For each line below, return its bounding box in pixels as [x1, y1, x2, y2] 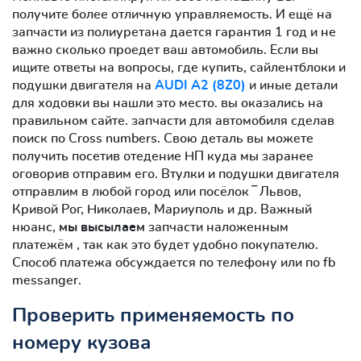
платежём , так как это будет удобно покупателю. [12, 238, 318, 251]
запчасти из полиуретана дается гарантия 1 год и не [12, 25, 336, 39]
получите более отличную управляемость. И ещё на [12, 7, 332, 21]
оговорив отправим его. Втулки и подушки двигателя [12, 167, 339, 180]
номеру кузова [12, 333, 151, 353]
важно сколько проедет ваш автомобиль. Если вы [12, 43, 318, 56]
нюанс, [12, 220, 59, 234]
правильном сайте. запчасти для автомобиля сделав [12, 114, 334, 127]
